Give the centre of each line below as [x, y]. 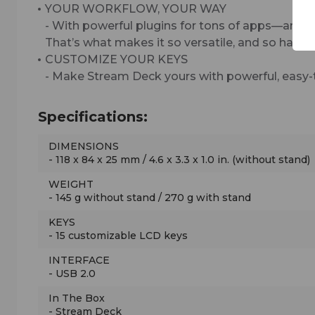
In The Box [77, 298]
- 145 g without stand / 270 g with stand [150, 197]
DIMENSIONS [84, 146]
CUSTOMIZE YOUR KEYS [116, 59]
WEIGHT [71, 184]
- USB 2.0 [72, 273]
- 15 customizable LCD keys [118, 235]
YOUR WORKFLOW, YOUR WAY [136, 8]
